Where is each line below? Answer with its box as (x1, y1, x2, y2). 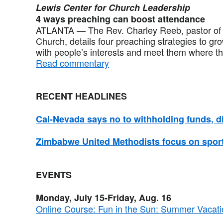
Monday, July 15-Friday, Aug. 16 (36, 191, 171, 204)
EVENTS (36, 168, 72, 181)
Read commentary (36, 56, 109, 69)
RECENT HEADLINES (36, 89, 127, 103)
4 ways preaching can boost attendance (36, 12, 205, 25)
